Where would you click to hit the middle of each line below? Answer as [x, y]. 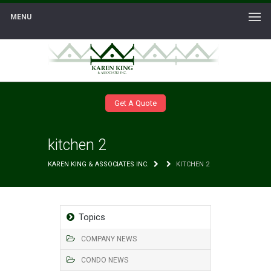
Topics [92, 217]
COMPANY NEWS [109, 239]
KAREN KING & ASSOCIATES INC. [98, 164]
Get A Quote [135, 103]
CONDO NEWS [105, 260]
